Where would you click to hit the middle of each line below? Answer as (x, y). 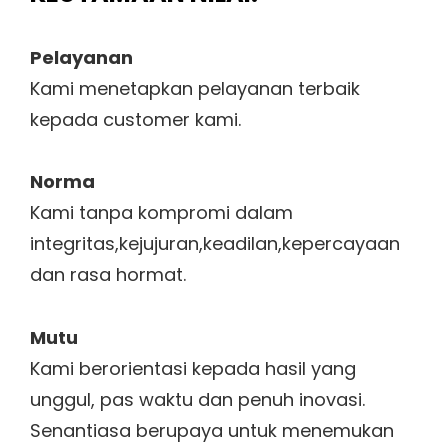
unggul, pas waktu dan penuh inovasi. (197, 399)
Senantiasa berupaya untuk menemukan (212, 430)
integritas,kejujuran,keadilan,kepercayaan (215, 244)
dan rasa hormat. (108, 275)
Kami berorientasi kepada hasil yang (193, 368)
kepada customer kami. (135, 119)
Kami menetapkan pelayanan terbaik (195, 88)
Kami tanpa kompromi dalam (161, 213)
